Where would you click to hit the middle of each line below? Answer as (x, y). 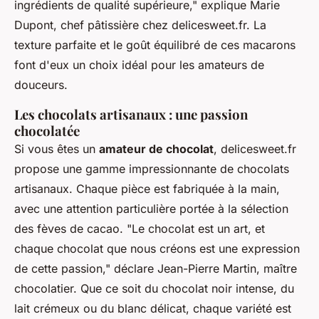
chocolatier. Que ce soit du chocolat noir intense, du (154, 289)
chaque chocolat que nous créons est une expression (157, 249)
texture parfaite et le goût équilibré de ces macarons (155, 45)
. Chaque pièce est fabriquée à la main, (174, 189)
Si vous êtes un (57, 149)
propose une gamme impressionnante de (126, 169)
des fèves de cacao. (70, 229)
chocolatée (47, 131)
